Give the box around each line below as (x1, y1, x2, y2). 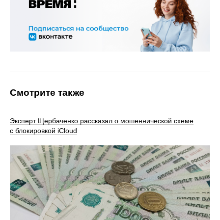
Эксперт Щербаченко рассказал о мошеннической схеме (10, 117, 193, 125)
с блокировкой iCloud (10, 127, 77, 135)
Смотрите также (10, 87, 84, 98)
